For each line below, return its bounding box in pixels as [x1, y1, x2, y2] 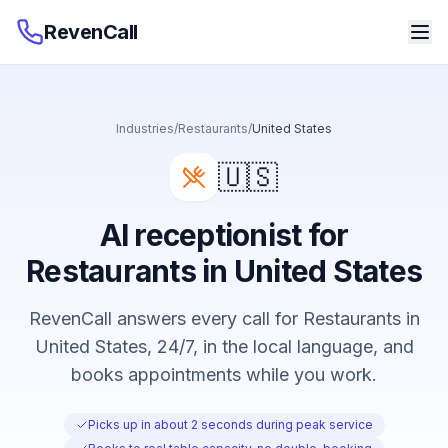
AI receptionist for [99, 217, 349, 253]
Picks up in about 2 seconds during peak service [87, 417, 373, 432]
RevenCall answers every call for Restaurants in [28, 308, 420, 329]
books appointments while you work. [71, 364, 377, 385]
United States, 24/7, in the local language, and [34, 336, 414, 357]
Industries [116, 121, 174, 136]
